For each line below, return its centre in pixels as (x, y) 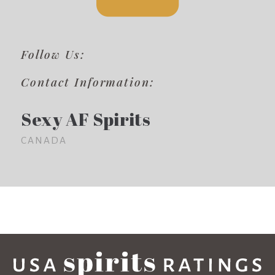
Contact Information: (88, 82)
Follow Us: (53, 54)
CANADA (44, 140)
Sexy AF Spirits (86, 119)
